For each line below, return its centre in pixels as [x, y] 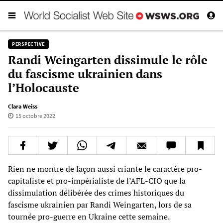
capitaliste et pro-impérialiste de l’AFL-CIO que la [97, 180]
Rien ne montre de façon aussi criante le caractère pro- [105, 168]
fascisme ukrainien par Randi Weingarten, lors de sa [100, 204]
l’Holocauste [44, 87]
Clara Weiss [23, 106]
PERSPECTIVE [28, 44]
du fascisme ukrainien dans [85, 73]
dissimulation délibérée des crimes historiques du [96, 192]
